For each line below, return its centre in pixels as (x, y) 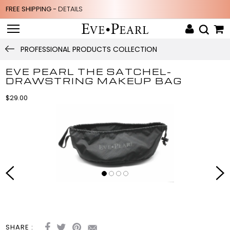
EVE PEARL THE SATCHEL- (89, 71)
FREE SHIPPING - (32, 9)
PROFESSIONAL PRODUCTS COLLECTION (89, 49)
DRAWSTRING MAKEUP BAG (94, 81)
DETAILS (71, 9)
